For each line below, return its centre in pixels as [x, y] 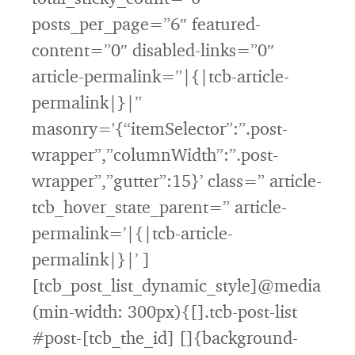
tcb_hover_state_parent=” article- [159, 206]
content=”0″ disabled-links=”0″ [153, 50]
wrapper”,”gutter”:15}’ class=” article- [177, 180]
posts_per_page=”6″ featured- [146, 23]
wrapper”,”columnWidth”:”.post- [155, 154]
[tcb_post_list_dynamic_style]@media [176, 285]
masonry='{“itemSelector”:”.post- [160, 128]
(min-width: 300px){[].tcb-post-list [164, 311]
